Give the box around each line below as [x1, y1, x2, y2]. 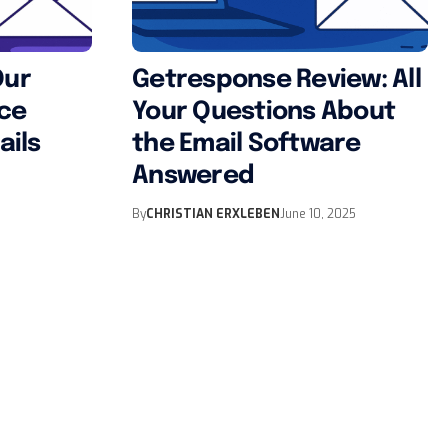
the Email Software [132, 130, 361, 157]
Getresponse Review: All [132, 66, 421, 93]
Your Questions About [132, 98, 395, 125]
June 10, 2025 [280, 205, 356, 222]
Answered [132, 162, 253, 189]
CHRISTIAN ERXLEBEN [146, 205, 280, 222]
